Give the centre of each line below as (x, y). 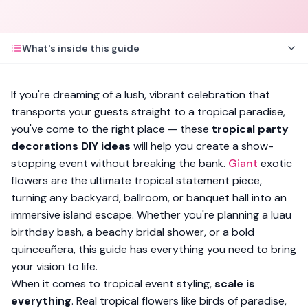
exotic (275, 163)
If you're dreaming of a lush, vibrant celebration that (141, 95)
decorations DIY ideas (71, 146)
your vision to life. (54, 266)
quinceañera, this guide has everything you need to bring (154, 249)
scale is (235, 284)
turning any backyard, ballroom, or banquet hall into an (149, 198)
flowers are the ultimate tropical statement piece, (136, 180)
